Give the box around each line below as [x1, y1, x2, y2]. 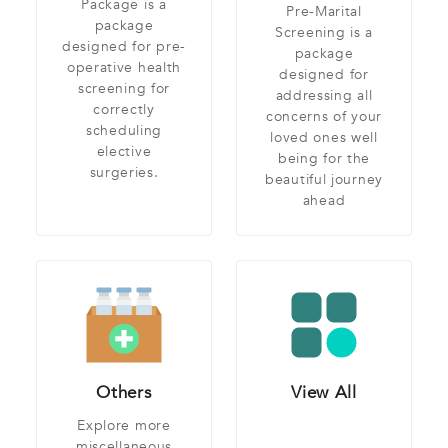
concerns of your [265, 107, 383, 127]
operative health [66, 58, 182, 78]
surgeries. [89, 163, 159, 183]
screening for [77, 79, 171, 99]
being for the [277, 149, 371, 169]
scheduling [86, 121, 162, 141]
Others [96, 381, 152, 405]
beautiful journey [265, 170, 383, 190]
